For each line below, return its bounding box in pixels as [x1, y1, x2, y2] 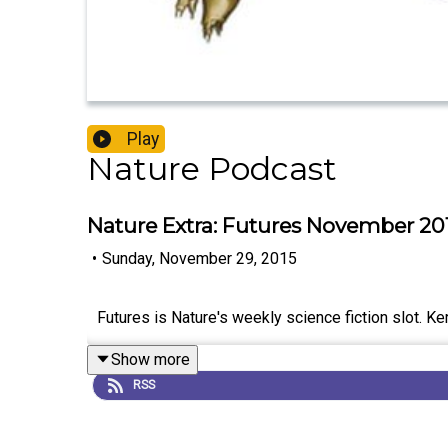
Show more [111, 349, 190, 369]
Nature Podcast [87, 149, 337, 189]
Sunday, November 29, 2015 [102, 248, 297, 268]
